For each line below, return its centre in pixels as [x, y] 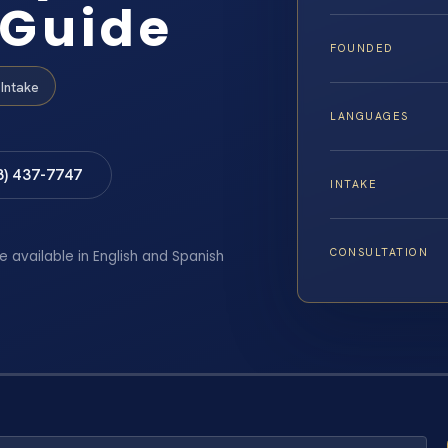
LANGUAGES [369, 116]
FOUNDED [362, 48]
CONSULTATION [379, 252]
